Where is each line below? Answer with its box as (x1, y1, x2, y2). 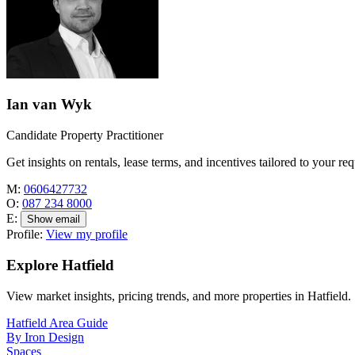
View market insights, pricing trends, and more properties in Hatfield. (6, 288, 351, 303)
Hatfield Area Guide (6, 315, 108, 330)
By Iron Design (6, 330, 84, 344)
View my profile (46, 227, 128, 242)
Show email (27, 213, 80, 226)
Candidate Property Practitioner (6, 128, 163, 143)
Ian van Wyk (6, 96, 92, 113)
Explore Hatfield (6, 256, 114, 273)
